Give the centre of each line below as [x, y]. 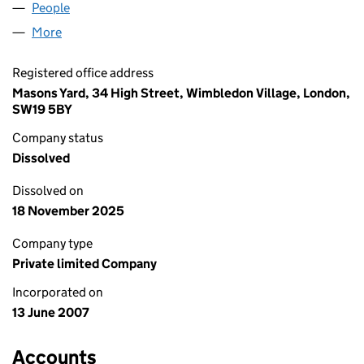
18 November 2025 [68, 211]
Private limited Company [84, 264]
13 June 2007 [51, 312]
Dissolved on [48, 191]
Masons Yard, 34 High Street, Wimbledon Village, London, [181, 93]
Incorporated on [58, 292]
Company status [58, 138]
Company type [52, 243]
